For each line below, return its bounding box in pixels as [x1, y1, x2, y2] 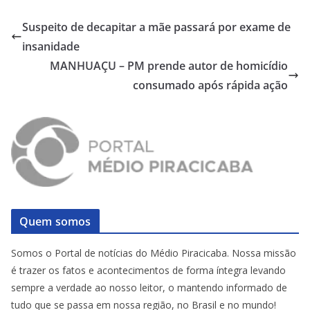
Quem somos [19, 213, 91, 229]
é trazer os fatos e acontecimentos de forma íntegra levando [11, 263, 286, 277]
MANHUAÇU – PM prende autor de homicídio [50, 58, 288, 74]
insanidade [22, 39, 80, 55]
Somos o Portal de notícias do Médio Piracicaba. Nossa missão [11, 246, 296, 259]
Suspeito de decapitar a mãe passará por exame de [22, 19, 291, 35]
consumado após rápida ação [133, 77, 288, 93]
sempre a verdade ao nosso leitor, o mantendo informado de [11, 280, 287, 294]
